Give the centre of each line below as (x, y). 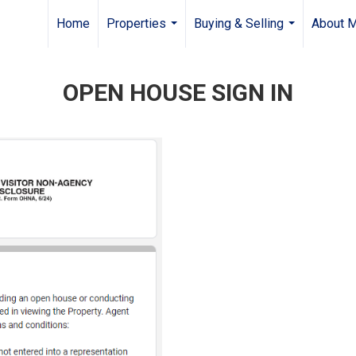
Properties (136, 23)
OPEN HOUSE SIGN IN (178, 93)
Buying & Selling (239, 23)
